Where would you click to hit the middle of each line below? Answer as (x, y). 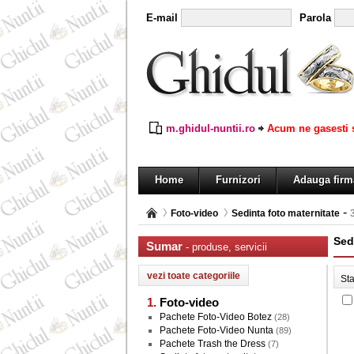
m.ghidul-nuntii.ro (211, 128)
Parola (315, 18)
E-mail (162, 18)
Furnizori (238, 180)
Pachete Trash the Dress (213, 344)
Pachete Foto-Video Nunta (217, 330)
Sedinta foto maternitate (286, 213)
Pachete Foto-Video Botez (216, 317)
